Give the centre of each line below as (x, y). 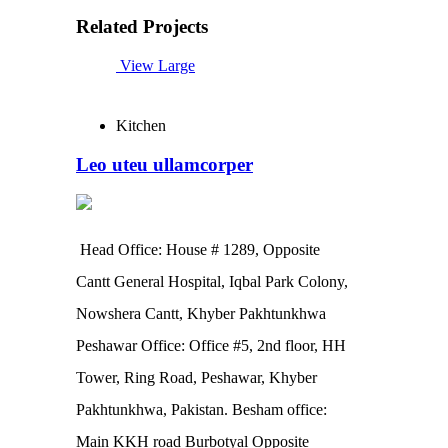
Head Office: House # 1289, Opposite (200, 250)
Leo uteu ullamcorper (164, 164)
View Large (157, 66)
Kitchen (141, 126)
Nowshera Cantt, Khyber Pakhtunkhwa (201, 314)
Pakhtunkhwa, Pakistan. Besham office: (201, 410)
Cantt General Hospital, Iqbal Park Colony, (212, 282)
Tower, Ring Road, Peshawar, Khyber (196, 378)
